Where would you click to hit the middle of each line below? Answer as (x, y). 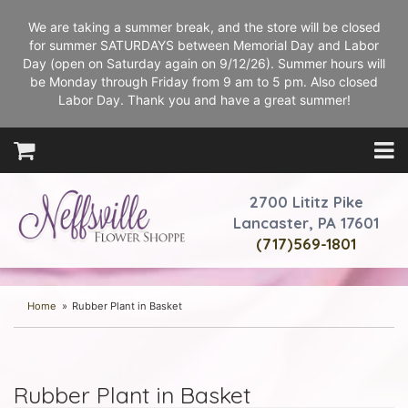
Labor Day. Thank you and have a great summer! (204, 100)
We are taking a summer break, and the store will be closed (204, 27)
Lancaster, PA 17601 (306, 223)
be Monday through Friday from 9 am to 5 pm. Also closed (204, 82)
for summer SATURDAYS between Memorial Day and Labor (204, 45)
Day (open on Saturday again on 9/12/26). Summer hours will (204, 63)
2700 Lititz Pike (306, 202)
